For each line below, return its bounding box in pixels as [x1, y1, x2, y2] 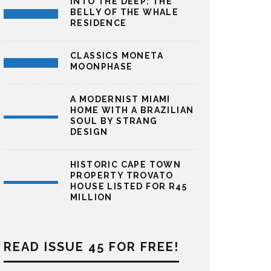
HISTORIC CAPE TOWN [70, 160, 181, 169]
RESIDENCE [70, 18, 127, 28]
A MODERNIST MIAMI [70, 94, 171, 104]
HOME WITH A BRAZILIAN [70, 105, 194, 115]
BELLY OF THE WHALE [70, 7, 179, 17]
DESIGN [70, 127, 108, 137]
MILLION [70, 192, 113, 202]
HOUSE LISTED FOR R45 [70, 181, 187, 191]
